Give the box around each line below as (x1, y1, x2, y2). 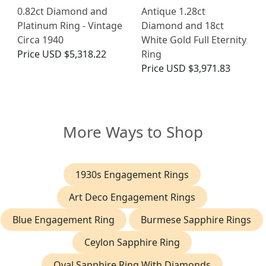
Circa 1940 (17, 33, 64, 47)
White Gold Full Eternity (141, 33, 246, 47)
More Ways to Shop (63, 121, 203, 143)
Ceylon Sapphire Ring (84, 236, 180, 249)
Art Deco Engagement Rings (68, 191, 195, 204)
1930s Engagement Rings (75, 168, 189, 182)
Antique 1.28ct (141, 5, 205, 18)
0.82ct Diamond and (17, 5, 107, 18)
